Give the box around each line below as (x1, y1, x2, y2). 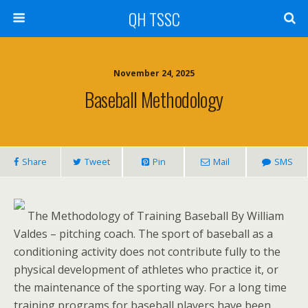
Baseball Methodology (85, 85, 223, 113)
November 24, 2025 (113, 67, 195, 79)
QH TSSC (128, 6, 180, 31)
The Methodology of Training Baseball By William (25, 208, 284, 223)
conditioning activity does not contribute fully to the (14, 244, 280, 259)
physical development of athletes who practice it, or (14, 262, 278, 277)
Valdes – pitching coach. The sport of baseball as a (14, 226, 273, 241)
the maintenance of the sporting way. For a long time (14, 280, 287, 295)
